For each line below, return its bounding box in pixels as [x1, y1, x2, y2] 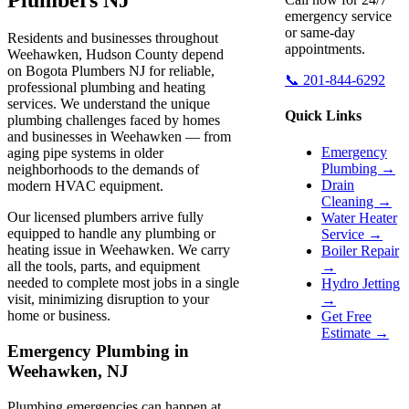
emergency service [285, 8, 392, 25]
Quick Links [285, 108, 362, 124]
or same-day [285, 25, 355, 41]
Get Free [321, 308, 372, 324]
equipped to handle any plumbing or [7, 225, 215, 242]
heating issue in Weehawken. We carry [7, 242, 230, 258]
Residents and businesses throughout [7, 30, 218, 47]
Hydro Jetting [321, 275, 400, 291]
